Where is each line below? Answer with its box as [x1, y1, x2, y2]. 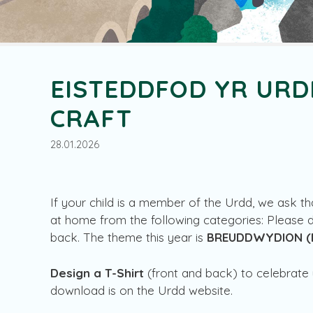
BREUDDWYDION [207, 230, 303, 245]
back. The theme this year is [50, 230, 207, 245]
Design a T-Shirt [50, 265, 144, 280]
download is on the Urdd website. [50, 282, 236, 298]
